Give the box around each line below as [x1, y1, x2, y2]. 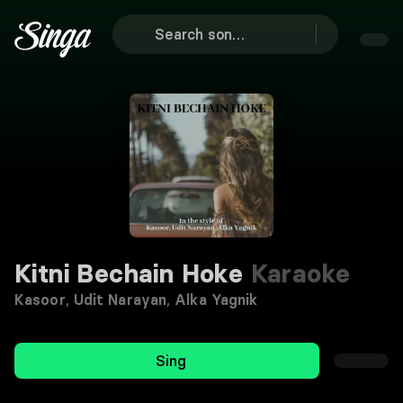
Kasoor [14, 291, 66, 309]
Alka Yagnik [175, 291, 258, 309]
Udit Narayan [73, 291, 167, 309]
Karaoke [243, 258, 351, 289]
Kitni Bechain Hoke [14, 258, 244, 289]
